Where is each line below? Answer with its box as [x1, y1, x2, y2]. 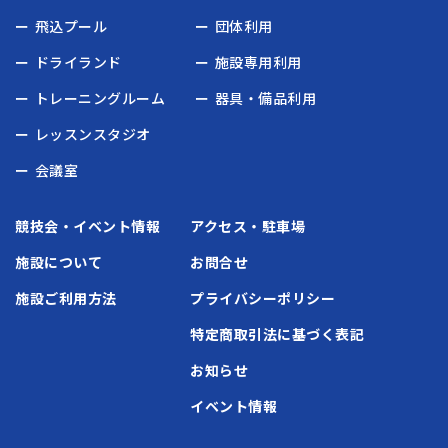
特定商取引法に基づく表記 [190, 324, 365, 345]
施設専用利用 [214, 52, 302, 73]
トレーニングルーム [34, 88, 166, 109]
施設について [15, 252, 103, 273]
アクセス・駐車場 [190, 216, 306, 237]
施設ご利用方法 [15, 288, 117, 309]
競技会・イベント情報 [15, 216, 161, 237]
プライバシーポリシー [190, 288, 336, 309]
